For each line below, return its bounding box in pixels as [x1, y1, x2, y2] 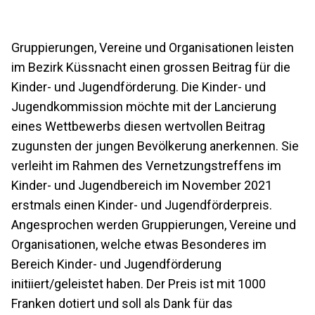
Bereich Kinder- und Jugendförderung [11, 256, 221, 271]
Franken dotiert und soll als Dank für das [11, 295, 233, 311]
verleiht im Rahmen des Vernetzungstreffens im [11, 157, 281, 173]
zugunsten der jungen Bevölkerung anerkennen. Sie [11, 138, 299, 153]
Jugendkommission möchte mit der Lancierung [11, 98, 276, 114]
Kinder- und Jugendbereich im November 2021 [11, 177, 272, 193]
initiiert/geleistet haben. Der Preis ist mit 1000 [11, 276, 266, 291]
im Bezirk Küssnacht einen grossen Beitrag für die [11, 59, 290, 75]
